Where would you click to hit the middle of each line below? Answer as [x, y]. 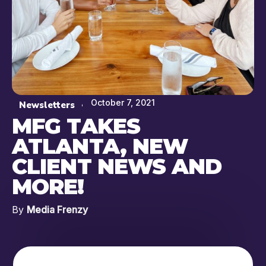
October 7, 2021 [123, 103]
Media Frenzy [57, 210]
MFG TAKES [76, 126]
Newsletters [47, 105]
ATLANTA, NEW [100, 146]
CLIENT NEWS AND [117, 167]
